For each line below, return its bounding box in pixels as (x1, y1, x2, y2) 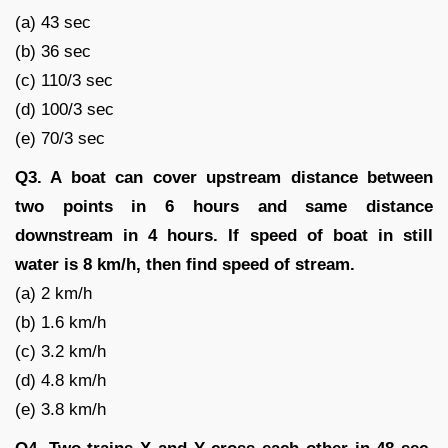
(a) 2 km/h (15, 283, 92, 303)
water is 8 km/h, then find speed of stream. (15, 254, 355, 274)
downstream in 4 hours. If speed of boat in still (15, 225, 433, 245)
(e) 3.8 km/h (15, 399, 106, 419)
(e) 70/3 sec (15, 128, 105, 148)
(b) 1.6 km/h (15, 312, 106, 332)
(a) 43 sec (15, 12, 91, 32)
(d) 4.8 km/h (15, 370, 106, 390)
